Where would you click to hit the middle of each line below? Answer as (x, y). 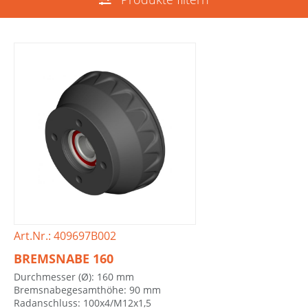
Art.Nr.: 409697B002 (65, 236)
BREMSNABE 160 (64, 258)
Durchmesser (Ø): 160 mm (74, 276)
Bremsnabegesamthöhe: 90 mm (87, 289)
